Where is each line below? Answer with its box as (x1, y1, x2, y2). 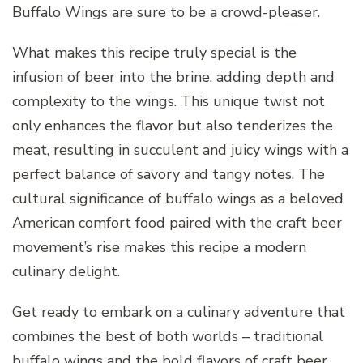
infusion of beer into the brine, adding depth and (12, 66, 335, 87)
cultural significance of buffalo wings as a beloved (12, 188, 344, 208)
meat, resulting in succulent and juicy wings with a (12, 139, 348, 160)
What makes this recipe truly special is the (12, 42, 297, 62)
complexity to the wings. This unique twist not (12, 91, 325, 111)
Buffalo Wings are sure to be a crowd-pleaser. (12, 2, 320, 22)
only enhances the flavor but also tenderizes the (12, 115, 333, 135)
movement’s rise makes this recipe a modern (12, 237, 306, 257)
